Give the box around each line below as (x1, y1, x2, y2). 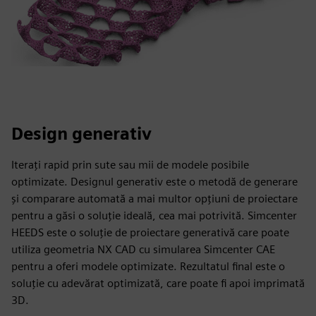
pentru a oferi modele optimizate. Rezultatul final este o (11, 260, 285, 273)
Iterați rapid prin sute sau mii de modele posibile (11, 158, 249, 171)
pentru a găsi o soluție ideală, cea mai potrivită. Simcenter (11, 209, 297, 222)
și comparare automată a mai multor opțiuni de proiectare (11, 192, 298, 205)
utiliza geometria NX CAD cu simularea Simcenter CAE (11, 243, 275, 256)
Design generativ (11, 123, 152, 144)
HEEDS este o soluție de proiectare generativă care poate (11, 226, 289, 239)
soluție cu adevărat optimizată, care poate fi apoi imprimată (11, 276, 305, 290)
